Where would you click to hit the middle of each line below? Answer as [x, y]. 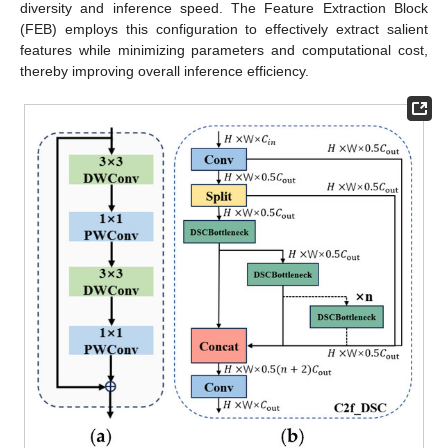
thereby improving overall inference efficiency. [164, 71]
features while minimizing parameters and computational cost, [224, 50]
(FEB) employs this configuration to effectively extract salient [224, 29]
